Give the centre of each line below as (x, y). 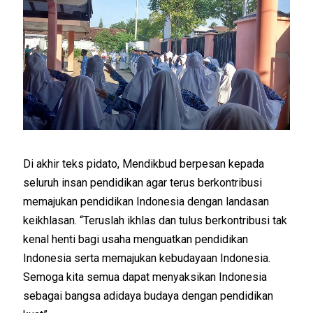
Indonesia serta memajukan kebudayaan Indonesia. (147, 258)
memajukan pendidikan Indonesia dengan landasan (146, 201)
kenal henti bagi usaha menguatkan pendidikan (136, 239)
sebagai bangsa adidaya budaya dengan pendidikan (148, 296)
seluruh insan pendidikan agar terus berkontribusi (143, 182)
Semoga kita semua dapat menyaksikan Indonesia (145, 277)
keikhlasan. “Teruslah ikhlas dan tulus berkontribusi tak (155, 220)
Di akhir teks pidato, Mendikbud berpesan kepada (144, 163)
